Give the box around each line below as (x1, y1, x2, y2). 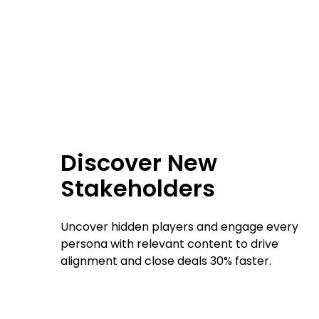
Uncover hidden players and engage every (61, 218, 299, 235)
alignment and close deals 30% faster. (61, 252, 272, 269)
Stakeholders (61, 172, 216, 204)
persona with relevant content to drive (61, 235, 279, 252)
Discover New (61, 146, 218, 179)
